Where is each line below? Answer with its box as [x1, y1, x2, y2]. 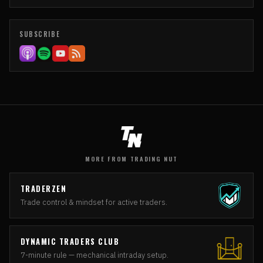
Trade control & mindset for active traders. [20, 197, 167, 207]
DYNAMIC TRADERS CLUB [20, 235, 120, 247]
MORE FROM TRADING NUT [85, 154, 178, 163]
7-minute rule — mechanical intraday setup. [20, 249, 168, 260]
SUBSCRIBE [19, 29, 60, 39]
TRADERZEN [20, 183, 67, 194]
